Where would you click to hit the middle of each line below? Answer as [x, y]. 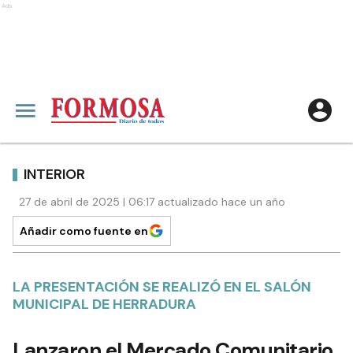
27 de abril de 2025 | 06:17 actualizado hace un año [152, 202]
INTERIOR [54, 174]
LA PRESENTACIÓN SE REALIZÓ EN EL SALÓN [162, 287]
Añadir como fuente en [84, 231]
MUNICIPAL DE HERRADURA [104, 304]
